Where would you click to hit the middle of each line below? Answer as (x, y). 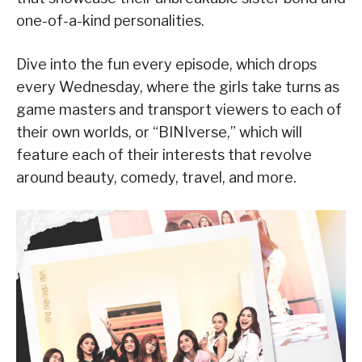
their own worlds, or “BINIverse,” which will (159, 133)
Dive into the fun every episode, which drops (166, 65)
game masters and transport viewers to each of (179, 110)
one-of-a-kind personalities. (110, 21)
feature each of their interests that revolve (164, 155)
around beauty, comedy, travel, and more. (156, 178)
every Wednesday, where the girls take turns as (178, 87)
